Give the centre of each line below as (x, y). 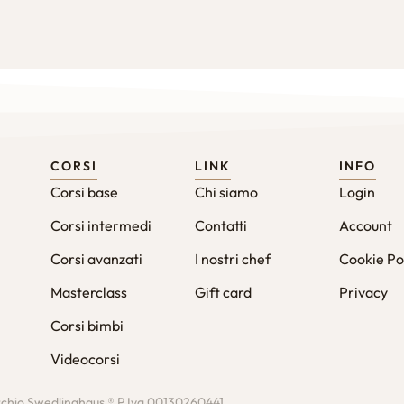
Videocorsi (85, 359)
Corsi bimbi (87, 326)
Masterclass (89, 292)
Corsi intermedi (101, 225)
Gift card (223, 292)
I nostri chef (233, 259)
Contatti (221, 225)
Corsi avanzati (96, 259)
